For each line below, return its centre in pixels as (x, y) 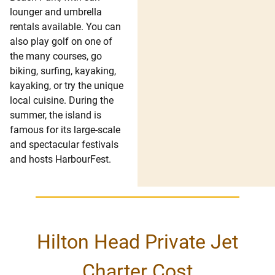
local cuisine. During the (62, 100)
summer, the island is (56, 115)
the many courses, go (56, 56)
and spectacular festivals (64, 144)
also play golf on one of (61, 41)
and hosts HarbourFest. (60, 159)
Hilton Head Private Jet (137, 242)
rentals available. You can (65, 26)
